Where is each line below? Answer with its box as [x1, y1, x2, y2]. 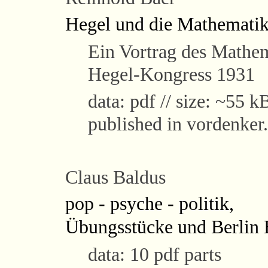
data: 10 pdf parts [87, 243, 221, 265]
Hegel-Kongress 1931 [87, 63, 255, 85]
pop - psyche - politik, [65, 193, 234, 215]
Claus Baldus [65, 166, 166, 188]
